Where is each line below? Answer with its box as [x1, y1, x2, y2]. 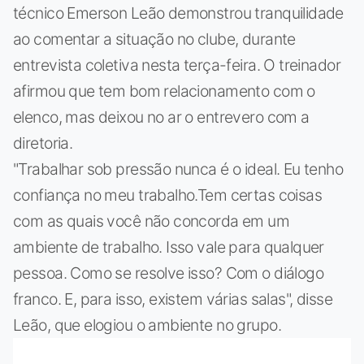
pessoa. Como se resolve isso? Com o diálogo [13, 262, 324, 283]
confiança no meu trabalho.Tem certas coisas [13, 184, 323, 205]
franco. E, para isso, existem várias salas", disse [13, 288, 332, 309]
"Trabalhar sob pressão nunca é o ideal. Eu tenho [13, 158, 344, 179]
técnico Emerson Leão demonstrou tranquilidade [13, 2, 344, 23]
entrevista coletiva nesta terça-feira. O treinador [13, 54, 340, 75]
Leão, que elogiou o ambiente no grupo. [13, 314, 281, 335]
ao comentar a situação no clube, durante [13, 28, 296, 49]
